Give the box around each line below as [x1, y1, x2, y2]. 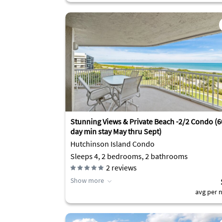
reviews [110, 163, 137, 172]
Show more [70, 176, 104, 185]
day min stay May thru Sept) [70, 126, 162, 136]
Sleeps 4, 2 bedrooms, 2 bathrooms [70, 151, 188, 161]
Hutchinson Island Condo [70, 139, 155, 149]
